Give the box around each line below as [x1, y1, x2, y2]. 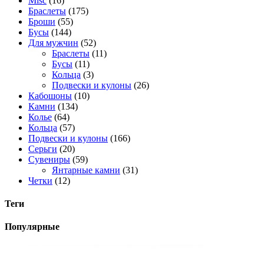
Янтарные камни [52, 164, 120, 175]
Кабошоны [28, 90, 72, 101]
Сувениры [28, 154, 70, 164]
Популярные [5, 222, 60, 232]
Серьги [28, 143, 57, 154]
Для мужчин [28, 37, 78, 48]
